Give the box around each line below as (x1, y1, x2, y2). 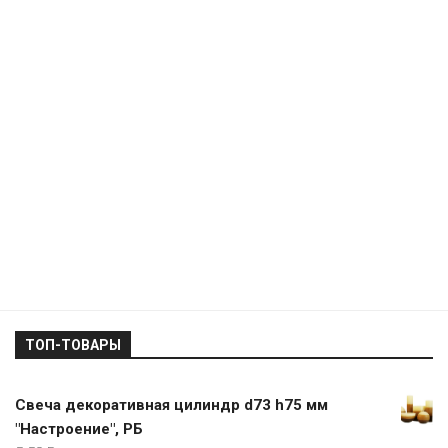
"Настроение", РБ (15, 419, 143, 438)
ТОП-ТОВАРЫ (25, 336, 121, 353)
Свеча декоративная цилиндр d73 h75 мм (15, 395, 328, 414)
